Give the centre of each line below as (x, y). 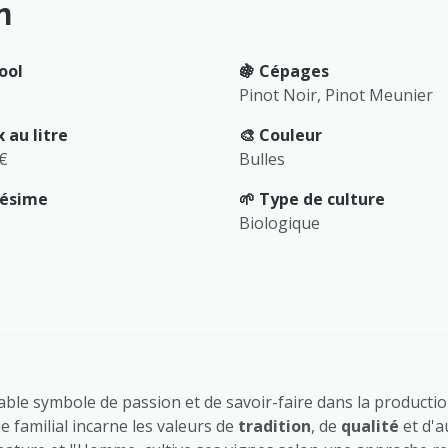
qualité (370, 425)
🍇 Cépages (284, 70)
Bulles (262, 158)
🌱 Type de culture (312, 198)
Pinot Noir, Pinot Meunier (338, 94)
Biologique (281, 222)
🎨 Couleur (280, 134)
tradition (274, 425)
